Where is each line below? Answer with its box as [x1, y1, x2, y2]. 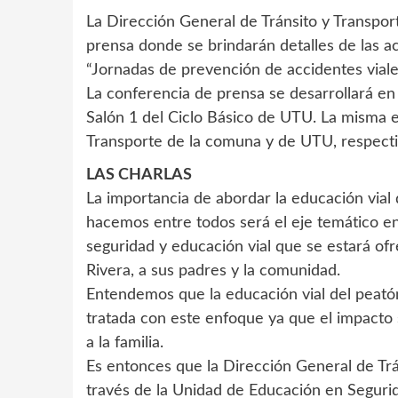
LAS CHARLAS [86, 166, 192, 183]
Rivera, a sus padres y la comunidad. [86, 262, 340, 279]
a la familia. [86, 334, 163, 351]
